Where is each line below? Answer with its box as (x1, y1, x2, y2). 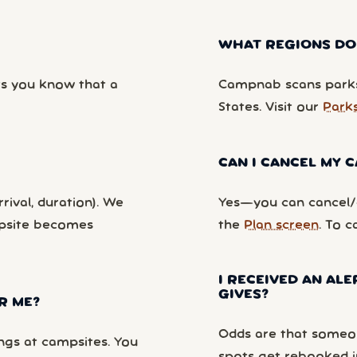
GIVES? (218, 289, 269, 301)
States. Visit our (218, 102, 323, 114)
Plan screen (244, 219, 319, 231)
